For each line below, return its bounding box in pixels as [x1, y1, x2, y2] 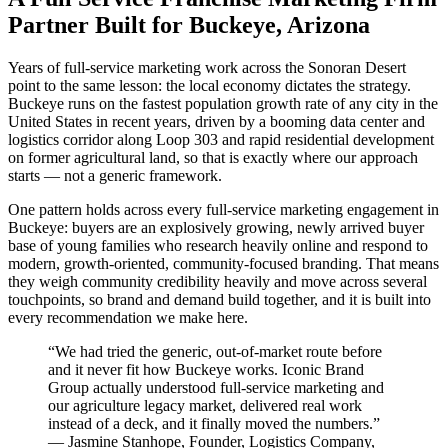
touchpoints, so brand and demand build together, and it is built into [8, 290, 431, 308]
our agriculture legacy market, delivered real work [48, 396, 362, 414]
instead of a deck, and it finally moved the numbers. [48, 414, 373, 432]
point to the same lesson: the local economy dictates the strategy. [8, 76, 411, 94]
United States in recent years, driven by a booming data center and [8, 112, 425, 130]
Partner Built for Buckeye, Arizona [8, 11, 370, 38]
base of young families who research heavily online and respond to [8, 236, 428, 254]
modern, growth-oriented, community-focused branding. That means [8, 254, 439, 272]
